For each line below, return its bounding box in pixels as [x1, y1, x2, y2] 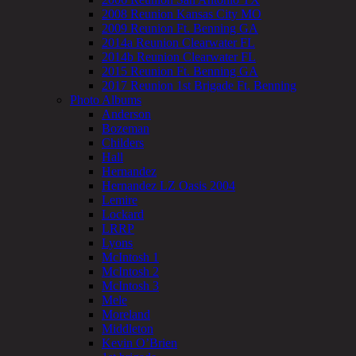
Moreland [102, 307, 150, 321]
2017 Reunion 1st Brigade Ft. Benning [102, 78, 296, 92]
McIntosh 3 [102, 278, 159, 292]
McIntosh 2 [102, 264, 159, 278]
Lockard [102, 207, 144, 221]
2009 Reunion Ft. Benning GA [102, 21, 258, 35]
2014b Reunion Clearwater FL [102, 49, 256, 64]
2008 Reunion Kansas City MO [102, 6, 261, 21]
